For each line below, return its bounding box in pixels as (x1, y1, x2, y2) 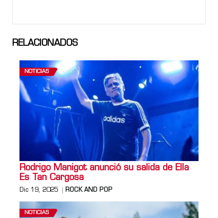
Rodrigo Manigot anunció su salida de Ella (19, 163, 189, 173)
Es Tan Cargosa (19, 173, 84, 182)
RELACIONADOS (12, 38, 78, 48)
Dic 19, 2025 (19, 187, 58, 193)
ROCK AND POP (65, 187, 112, 193)
